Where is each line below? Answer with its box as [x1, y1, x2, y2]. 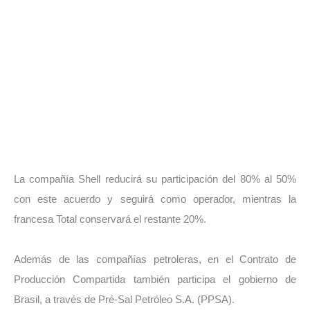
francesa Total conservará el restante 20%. [14, 213, 206, 225]
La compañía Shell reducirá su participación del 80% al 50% [14, 173, 296, 185]
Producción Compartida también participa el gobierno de [14, 273, 296, 285]
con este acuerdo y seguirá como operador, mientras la [14, 193, 296, 205]
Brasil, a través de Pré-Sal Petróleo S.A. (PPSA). [14, 293, 235, 305]
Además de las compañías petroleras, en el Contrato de [14, 253, 296, 265]
